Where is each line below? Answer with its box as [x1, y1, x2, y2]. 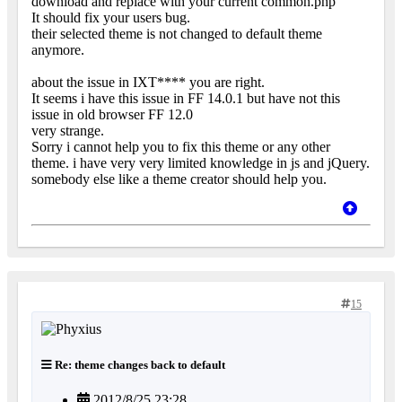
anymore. [31, 42, 84, 58]
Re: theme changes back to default [52, 357, 225, 371]
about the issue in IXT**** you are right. [31, 74, 265, 91]
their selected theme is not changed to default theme [31, 26, 322, 42]
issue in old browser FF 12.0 [31, 107, 193, 123]
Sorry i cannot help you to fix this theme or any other [31, 139, 330, 155]
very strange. [31, 123, 104, 139]
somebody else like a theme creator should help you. [31, 171, 327, 188]
